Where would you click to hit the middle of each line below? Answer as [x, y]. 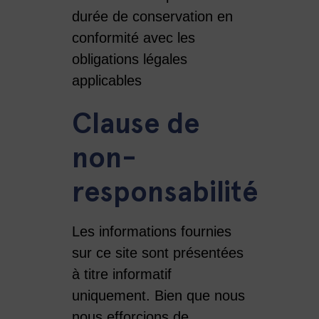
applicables [106, 80]
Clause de [135, 123]
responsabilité [164, 192]
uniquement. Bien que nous [158, 295]
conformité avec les [133, 37]
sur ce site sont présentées [157, 252]
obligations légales [129, 59]
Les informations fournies [151, 231]
